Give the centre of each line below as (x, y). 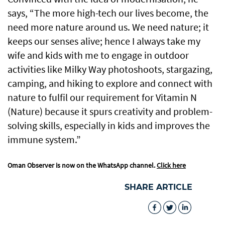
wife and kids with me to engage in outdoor (98, 55)
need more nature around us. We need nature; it (108, 27)
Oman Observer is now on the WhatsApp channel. (82, 165)
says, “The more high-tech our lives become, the (108, 13)
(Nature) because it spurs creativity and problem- (110, 111)
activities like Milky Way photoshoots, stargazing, (110, 69)
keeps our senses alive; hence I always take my (104, 41)
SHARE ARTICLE (158, 187)
